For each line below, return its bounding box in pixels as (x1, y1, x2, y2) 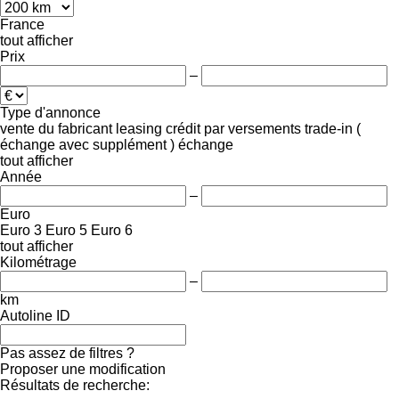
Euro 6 (91, 222, 133, 238)
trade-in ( (305, 120, 361, 136)
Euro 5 (45, 222, 87, 238)
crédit (166, 120, 200, 136)
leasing (116, 120, 162, 136)
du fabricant (38, 120, 112, 136)
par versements (204, 120, 301, 136)
